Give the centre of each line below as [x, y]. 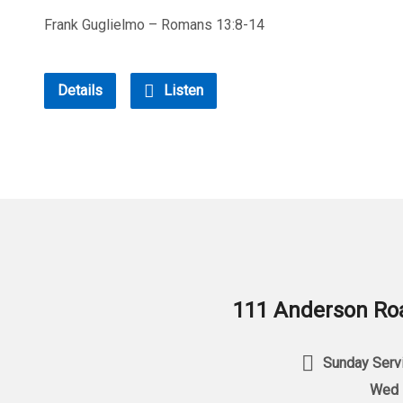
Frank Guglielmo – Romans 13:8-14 [154, 25]
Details [80, 90]
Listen [182, 90]
